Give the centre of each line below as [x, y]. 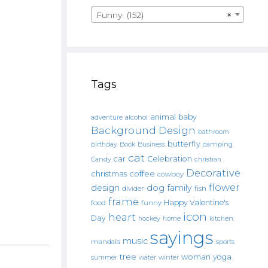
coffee [142, 173]
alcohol [136, 117]
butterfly [184, 144]
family [179, 188]
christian [208, 159]
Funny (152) [120, 15]
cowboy [170, 174]
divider [133, 188]
